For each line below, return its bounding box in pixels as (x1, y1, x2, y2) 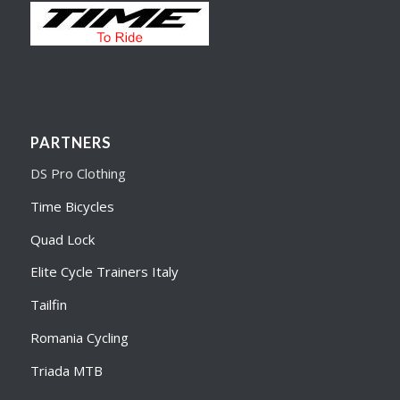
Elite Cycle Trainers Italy (29, 262, 179, 281)
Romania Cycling (29, 328, 129, 346)
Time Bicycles (29, 196, 114, 215)
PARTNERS (29, 134, 112, 153)
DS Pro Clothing (29, 164, 126, 183)
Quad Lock (29, 229, 95, 248)
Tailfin (29, 296, 67, 314)
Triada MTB (29, 361, 103, 379)
